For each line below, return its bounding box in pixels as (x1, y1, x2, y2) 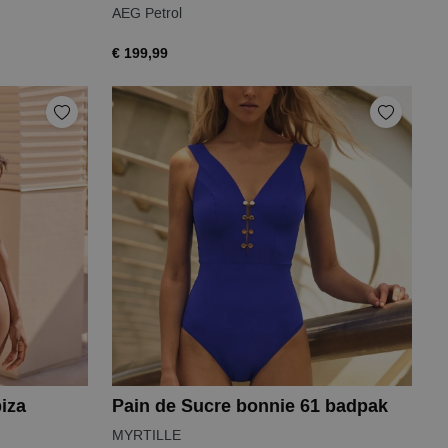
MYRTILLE (112, 426, 181, 445)
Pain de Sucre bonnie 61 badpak (112, 394, 388, 419)
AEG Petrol (112, 4, 182, 23)
